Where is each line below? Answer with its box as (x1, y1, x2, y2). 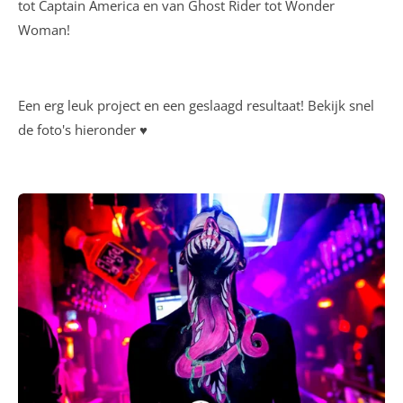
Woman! (18, 20, 74, 39)
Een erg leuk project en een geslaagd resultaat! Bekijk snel (18, 95, 374, 114)
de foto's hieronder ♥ (18, 120, 148, 139)
